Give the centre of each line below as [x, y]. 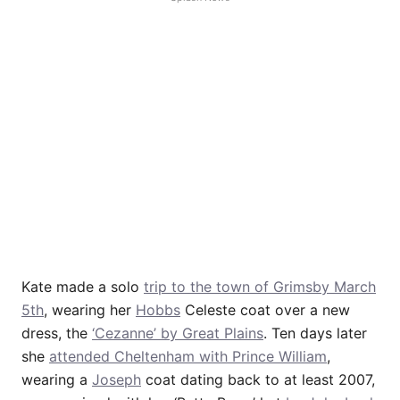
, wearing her [90, 310]
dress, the [57, 333]
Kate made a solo [83, 287]
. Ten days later [315, 333]
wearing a [57, 380]
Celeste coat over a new [265, 310]
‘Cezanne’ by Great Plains [178, 333]
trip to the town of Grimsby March [260, 287]
